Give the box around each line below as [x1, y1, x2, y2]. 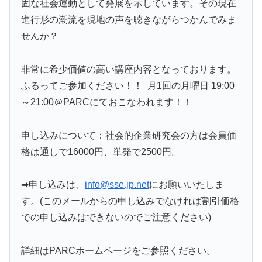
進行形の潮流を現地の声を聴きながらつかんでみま [21, 14, 237, 25]
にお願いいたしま [149, 180, 225, 190]
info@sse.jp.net [85, 180, 150, 190]
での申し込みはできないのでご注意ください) [21, 212, 212, 223]
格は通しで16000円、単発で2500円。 [21, 146, 181, 157]
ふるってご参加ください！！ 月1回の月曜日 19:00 [21, 80, 235, 91]
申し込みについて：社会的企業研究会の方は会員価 [21, 130, 237, 140]
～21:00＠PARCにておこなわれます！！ [21, 96, 193, 107]
